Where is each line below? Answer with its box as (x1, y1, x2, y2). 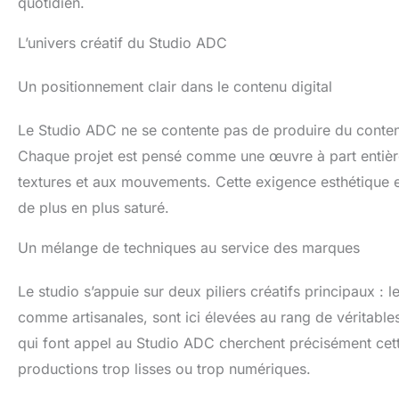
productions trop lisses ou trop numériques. (18, 360, 311, 378)
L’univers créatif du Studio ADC (18, 34, 227, 52)
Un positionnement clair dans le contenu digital (18, 77, 332, 95)
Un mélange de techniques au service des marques (18, 239, 360, 256)
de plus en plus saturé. (18, 199, 169, 216)
